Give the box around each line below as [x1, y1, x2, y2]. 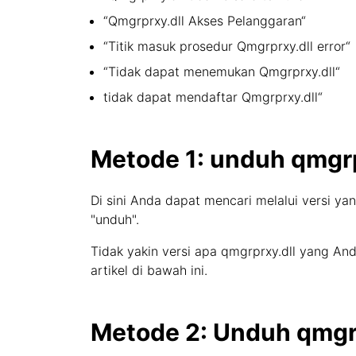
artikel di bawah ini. [91, 262, 207, 278]
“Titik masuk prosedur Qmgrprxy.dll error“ [103, 38, 350, 54]
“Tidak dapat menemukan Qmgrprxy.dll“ [103, 64, 340, 79]
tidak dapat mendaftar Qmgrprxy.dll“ [103, 89, 323, 105]
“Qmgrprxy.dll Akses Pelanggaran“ [103, 13, 306, 29]
